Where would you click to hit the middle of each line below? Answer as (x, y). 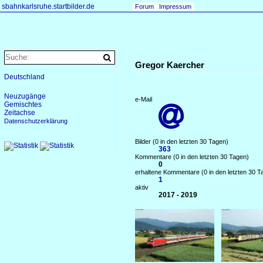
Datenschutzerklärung (36, 121)
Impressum (175, 6)
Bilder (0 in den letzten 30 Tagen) (182, 141)
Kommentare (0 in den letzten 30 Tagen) (192, 157)
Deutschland (24, 77)
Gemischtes (23, 104)
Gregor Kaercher (170, 65)
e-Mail (144, 99)
